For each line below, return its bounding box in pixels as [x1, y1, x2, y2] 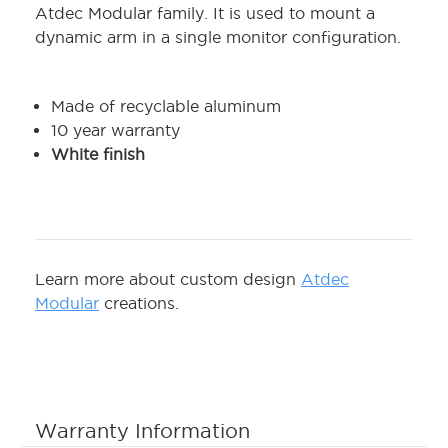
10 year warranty [51, 121, 181, 140]
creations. [99, 294, 179, 313]
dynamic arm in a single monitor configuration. [35, 28, 401, 47]
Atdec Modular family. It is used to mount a [35, 4, 375, 23]
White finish [51, 145, 146, 164]
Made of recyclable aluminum [51, 97, 282, 116]
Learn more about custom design [35, 270, 301, 289]
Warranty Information [35, 420, 250, 443]
